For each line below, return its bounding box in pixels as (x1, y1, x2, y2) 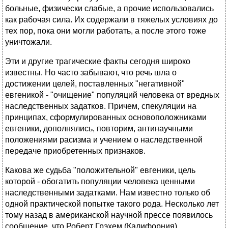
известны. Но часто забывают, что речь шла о (5, 68, 177, 77)
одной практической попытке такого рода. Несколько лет (5, 199, 219, 209)
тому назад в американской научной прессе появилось (5, 211, 213, 220)
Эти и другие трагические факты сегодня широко (5, 57, 190, 66)
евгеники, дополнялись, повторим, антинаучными (5, 124, 193, 133)
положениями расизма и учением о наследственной (5, 135, 203, 145)
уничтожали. (5, 38, 52, 47)
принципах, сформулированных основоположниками (5, 113, 207, 122)
